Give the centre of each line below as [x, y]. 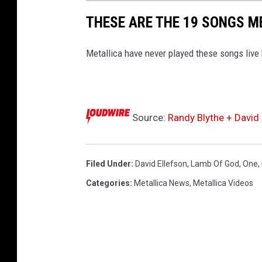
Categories [108, 183]
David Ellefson [161, 164]
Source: [149, 118]
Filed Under [108, 164]
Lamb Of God [215, 164]
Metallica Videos [223, 183]
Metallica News [162, 183]
